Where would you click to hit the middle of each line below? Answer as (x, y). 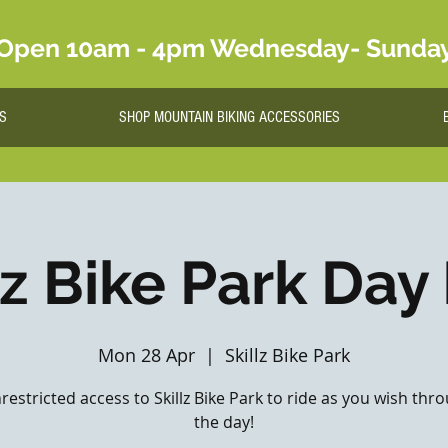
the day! (224, 422)
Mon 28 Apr (146, 355)
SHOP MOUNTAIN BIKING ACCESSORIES (229, 117)
